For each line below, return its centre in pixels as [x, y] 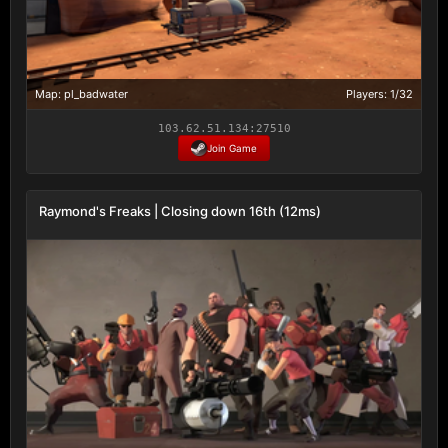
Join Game [232, 147]
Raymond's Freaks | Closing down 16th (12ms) [180, 210]
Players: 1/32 [379, 93]
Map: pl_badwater [81, 93]
